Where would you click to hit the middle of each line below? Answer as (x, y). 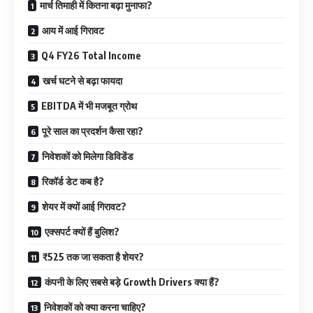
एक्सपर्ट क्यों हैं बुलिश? (82, 232)
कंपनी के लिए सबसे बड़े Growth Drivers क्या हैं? (132, 282)
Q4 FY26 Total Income (91, 56)
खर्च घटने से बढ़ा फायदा (82, 81)
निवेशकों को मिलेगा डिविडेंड (88, 156)
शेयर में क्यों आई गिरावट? (84, 207)
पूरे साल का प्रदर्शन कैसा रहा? (93, 131)
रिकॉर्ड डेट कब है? (73, 182)
